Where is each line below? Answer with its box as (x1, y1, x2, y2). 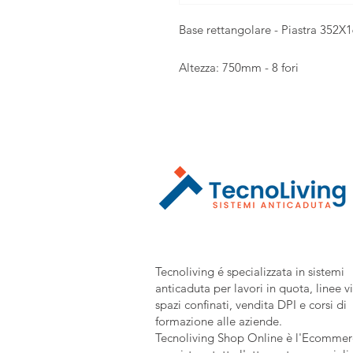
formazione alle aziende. (155, 313, 282, 329)
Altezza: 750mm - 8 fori (179, 59, 299, 75)
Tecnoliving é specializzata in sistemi (155, 263, 344, 279)
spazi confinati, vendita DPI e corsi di (155, 296, 347, 312)
